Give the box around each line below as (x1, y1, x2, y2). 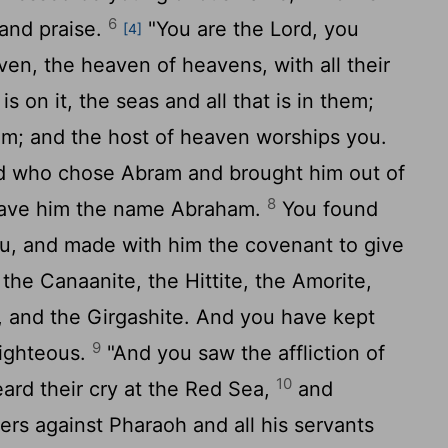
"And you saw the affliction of (101, 341, 386, 365)
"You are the (142, 17, 271, 41)
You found (276, 197, 379, 221)
